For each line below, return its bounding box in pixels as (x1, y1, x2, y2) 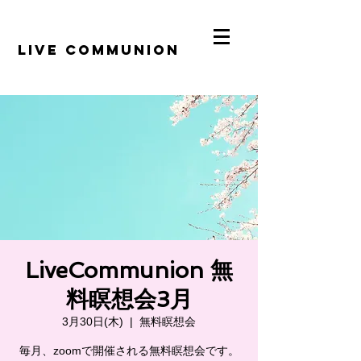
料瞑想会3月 (65, 286, 193, 313)
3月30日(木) (62, 315, 123, 328)
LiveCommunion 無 (25, 257, 233, 284)
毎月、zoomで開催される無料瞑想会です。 (19, 344, 239, 357)
